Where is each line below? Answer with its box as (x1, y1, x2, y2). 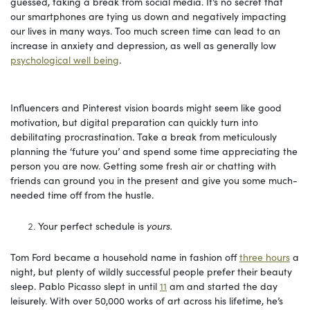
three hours (239, 249, 290, 264)
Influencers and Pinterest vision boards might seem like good (10, 100, 282, 114)
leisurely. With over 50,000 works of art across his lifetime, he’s (10, 293, 283, 307)
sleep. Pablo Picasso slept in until (10, 278, 160, 293)
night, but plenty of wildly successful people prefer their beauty (10, 264, 292, 278)
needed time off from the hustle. (10, 187, 159, 201)
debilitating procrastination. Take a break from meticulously (10, 129, 277, 143)
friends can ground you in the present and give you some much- (10, 172, 298, 187)
